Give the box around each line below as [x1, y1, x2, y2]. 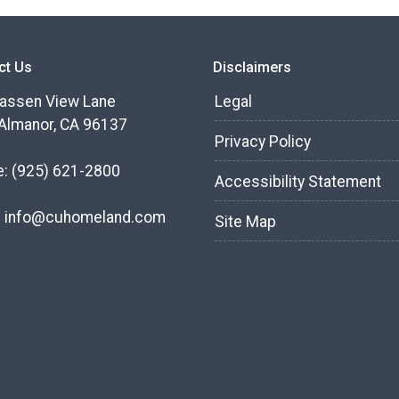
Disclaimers [213, 59, 291, 77]
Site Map [215, 213, 276, 232]
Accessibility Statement [215, 173, 381, 191]
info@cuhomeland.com [4, 208, 166, 227]
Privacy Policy [215, 133, 311, 151]
